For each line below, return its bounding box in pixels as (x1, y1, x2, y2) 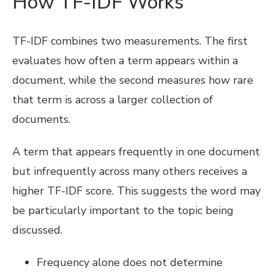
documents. (12, 112, 70, 127)
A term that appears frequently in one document (12, 144, 260, 159)
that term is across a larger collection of (12, 92, 213, 108)
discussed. (12, 222, 62, 237)
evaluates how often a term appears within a (12, 53, 238, 68)
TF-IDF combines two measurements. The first (12, 34, 248, 49)
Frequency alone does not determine (37, 254, 223, 270)
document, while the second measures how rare (12, 73, 253, 88)
